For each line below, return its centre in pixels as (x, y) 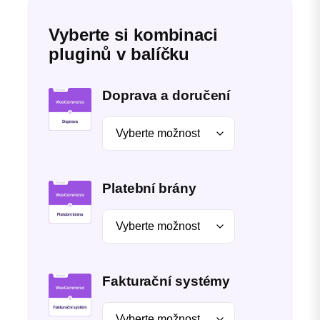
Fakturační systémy (166, 281)
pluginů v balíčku (119, 54)
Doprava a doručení (166, 95)
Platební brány (149, 188)
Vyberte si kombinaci (133, 34)
